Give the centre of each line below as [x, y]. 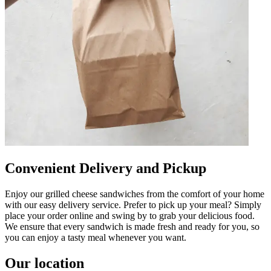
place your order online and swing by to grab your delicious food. [130, 215]
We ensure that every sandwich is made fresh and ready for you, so [132, 226]
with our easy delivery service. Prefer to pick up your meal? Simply [133, 204]
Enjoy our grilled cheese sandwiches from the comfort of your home [135, 194]
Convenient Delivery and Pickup [106, 168]
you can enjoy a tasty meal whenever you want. [96, 237]
